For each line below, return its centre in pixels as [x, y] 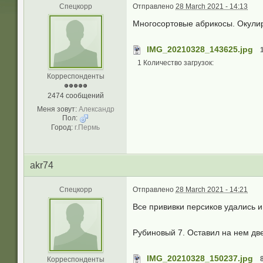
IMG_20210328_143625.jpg [200, 49]
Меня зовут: [57, 109]
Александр [96, 109]
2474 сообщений [75, 96]
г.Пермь [87, 127]
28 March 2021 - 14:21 [212, 190]
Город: [62, 127]
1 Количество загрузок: [176, 63]
